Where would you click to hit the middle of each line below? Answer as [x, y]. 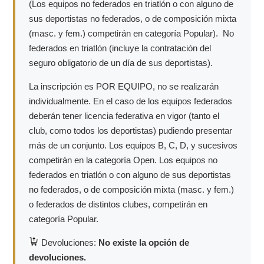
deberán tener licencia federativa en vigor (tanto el [124, 115]
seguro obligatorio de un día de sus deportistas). [121, 62]
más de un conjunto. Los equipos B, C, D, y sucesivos [133, 145]
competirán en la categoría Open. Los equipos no [123, 160]
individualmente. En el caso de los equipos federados [130, 101]
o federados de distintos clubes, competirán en [118, 204]
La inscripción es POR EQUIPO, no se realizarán [123, 86]
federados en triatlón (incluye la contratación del [120, 48]
